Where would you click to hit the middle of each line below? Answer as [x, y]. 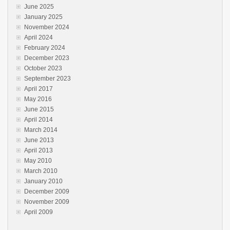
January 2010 [43, 181]
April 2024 [39, 37]
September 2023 [47, 79]
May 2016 [38, 99]
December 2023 [47, 58]
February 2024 [45, 48]
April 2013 [39, 150]
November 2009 [47, 202]
